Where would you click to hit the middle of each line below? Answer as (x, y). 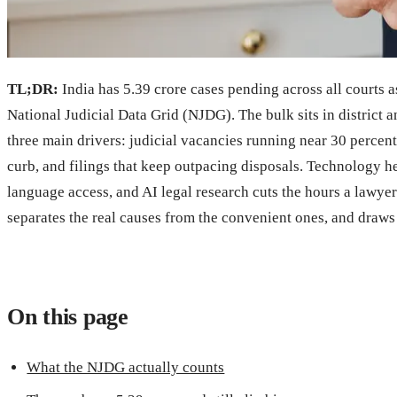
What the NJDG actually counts (126, 367)
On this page (68, 316)
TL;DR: (33, 89)
